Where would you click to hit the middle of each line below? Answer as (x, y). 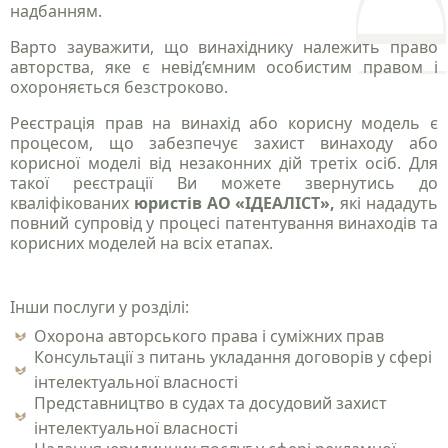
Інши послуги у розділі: (99, 307)
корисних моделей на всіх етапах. (141, 243)
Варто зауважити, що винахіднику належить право (224, 47)
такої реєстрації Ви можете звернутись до (224, 183)
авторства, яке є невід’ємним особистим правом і (224, 67)
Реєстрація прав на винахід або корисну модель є (224, 123)
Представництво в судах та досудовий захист (210, 403)
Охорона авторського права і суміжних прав (208, 336)
